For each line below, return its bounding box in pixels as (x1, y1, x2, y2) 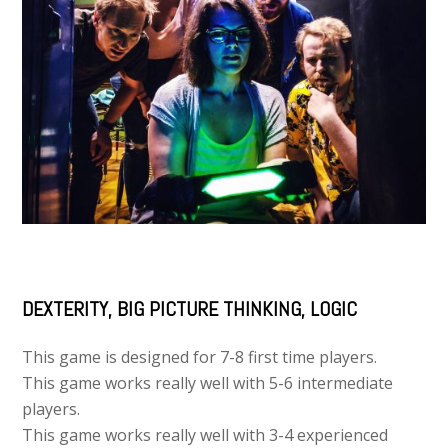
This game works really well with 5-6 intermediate (22, 372, 394, 395)
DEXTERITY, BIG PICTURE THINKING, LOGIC (22, 296, 358, 323)
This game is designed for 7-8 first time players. (22, 346, 378, 369)
